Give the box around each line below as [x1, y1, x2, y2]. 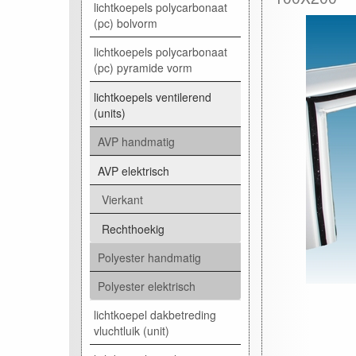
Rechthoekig [102, 220, 164, 237]
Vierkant [102, 191, 143, 207]
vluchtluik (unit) [94, 322, 169, 339]
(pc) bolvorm [94, 14, 157, 31]
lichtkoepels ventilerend [94, 88, 211, 105]
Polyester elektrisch [98, 277, 195, 294]
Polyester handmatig [98, 249, 201, 265]
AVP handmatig [98, 133, 175, 149]
